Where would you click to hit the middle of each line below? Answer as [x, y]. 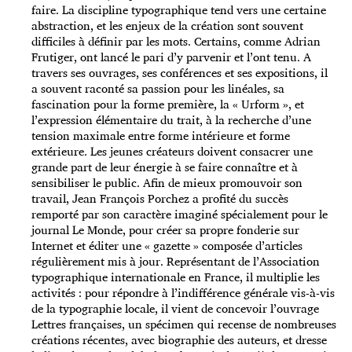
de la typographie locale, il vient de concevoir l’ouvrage [175, 309]
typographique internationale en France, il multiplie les [176, 277]
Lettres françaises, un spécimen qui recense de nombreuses [184, 324]
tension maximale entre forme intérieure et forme [161, 136]
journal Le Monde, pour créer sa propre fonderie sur [165, 230]
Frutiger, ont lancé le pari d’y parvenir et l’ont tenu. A [171, 57]
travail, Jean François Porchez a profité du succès [160, 199]
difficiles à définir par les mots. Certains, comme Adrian [176, 42]
